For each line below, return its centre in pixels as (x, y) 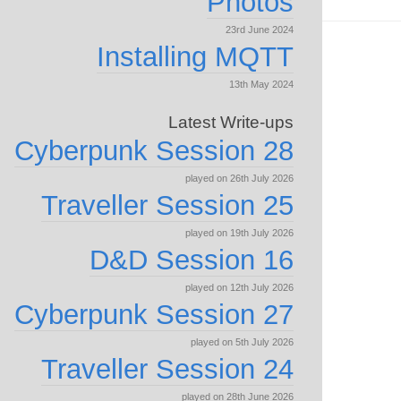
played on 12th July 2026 (239, 287)
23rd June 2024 (260, 30)
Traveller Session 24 (167, 369)
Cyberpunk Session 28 (154, 151)
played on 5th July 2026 (242, 342)
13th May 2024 (261, 84)
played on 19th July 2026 (239, 233)
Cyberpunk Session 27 (154, 315)
